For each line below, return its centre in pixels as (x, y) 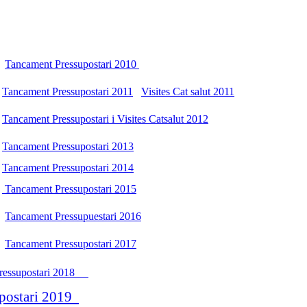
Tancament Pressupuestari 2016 (73, 216)
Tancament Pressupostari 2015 (69, 188)
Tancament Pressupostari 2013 (68, 146)
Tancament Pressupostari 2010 (72, 64)
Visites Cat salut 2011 (188, 91)
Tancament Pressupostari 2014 (68, 167)
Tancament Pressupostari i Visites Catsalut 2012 (105, 119)
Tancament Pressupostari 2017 (71, 243)
